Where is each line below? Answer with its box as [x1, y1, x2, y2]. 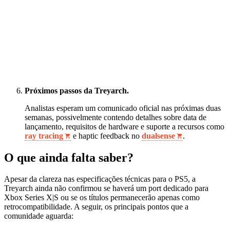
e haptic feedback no [71, 131, 142, 140]
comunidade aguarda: [4, 212, 73, 221]
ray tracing [25, 131, 63, 140]
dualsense [142, 131, 175, 140]
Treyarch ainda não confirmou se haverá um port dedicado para [4, 184, 208, 193]
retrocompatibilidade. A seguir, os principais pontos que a [4, 202, 188, 212]
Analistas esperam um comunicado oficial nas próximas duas [25, 103, 221, 112]
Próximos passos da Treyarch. [25, 86, 129, 95]
